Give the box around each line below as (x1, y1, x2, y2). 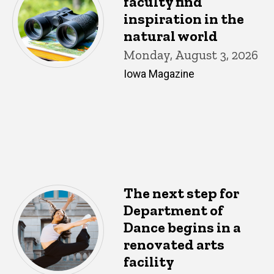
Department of (124, 201, 223, 219)
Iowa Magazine (124, 67, 194, 80)
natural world (124, 26, 218, 45)
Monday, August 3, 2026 (124, 46, 258, 62)
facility (124, 252, 174, 270)
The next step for (124, 183, 239, 202)
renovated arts (124, 235, 224, 253)
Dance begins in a (124, 218, 241, 236)
